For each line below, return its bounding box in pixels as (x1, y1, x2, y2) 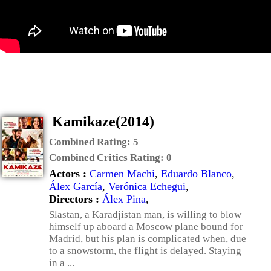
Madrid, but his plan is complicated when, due (49, 233, 246, 244)
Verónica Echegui (108, 180, 186, 192)
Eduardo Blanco (161, 168, 232, 180)
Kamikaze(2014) (52, 114, 154, 129)
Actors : (49, 168, 90, 180)
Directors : (49, 193, 102, 205)
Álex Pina (102, 193, 146, 205)
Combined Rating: (49, 136, 133, 148)
